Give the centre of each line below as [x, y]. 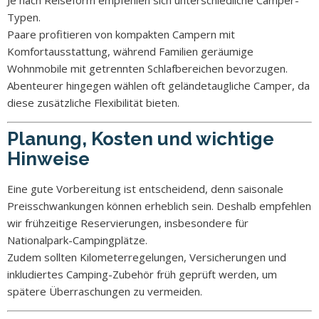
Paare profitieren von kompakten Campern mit [121, 34]
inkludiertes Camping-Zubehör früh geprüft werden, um [142, 274]
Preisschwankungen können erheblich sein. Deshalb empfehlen [159, 205]
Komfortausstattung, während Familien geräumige [130, 51]
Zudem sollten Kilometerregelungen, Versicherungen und [147, 257]
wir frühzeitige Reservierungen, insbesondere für [128, 223]
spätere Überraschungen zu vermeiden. [105, 291]
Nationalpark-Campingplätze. [77, 240]
